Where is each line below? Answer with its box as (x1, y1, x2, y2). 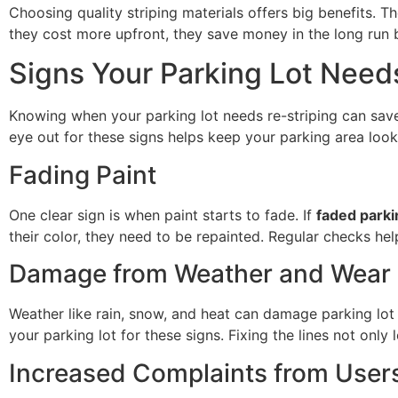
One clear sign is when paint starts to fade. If (9, 205, 316, 224)
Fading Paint (9, 159, 156, 190)
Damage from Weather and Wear (9, 259, 391, 290)
